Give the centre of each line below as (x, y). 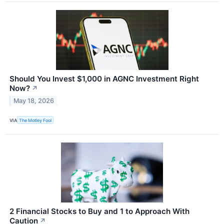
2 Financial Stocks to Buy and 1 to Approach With (99, 211)
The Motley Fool (35, 120)
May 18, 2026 (34, 100)
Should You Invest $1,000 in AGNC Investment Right (104, 79)
